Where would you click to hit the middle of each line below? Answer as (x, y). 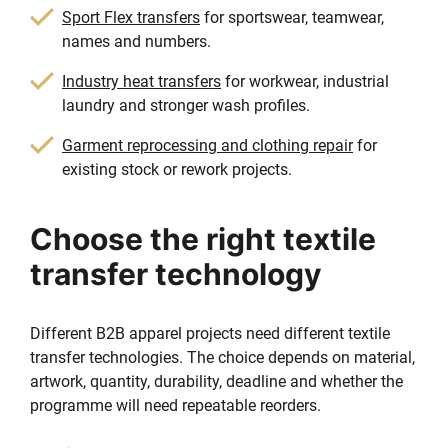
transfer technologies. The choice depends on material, (222, 357)
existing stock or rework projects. (177, 169)
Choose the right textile (203, 238)
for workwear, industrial (305, 81)
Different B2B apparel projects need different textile (210, 333)
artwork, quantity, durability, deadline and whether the (216, 381)
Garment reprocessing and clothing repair (207, 145)
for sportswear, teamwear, (292, 17)
